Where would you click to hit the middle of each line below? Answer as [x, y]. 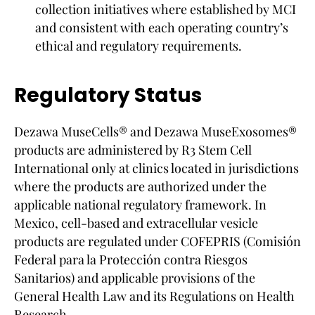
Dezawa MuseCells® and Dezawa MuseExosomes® [155, 131]
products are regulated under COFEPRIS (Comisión [157, 241]
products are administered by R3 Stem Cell [133, 149]
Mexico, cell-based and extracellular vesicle [136, 223]
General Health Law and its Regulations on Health [154, 296]
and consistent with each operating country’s [162, 27]
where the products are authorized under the [140, 186]
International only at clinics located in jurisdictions [156, 168]
